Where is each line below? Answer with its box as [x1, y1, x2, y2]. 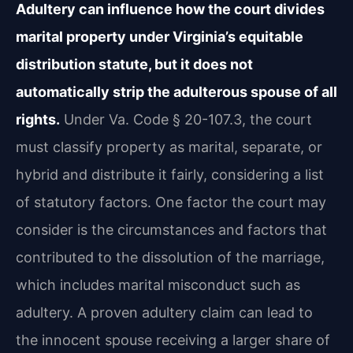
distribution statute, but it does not [16, 56, 253, 73]
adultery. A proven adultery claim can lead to [16, 304, 313, 321]
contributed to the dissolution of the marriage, [16, 249, 325, 266]
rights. [16, 111, 60, 128]
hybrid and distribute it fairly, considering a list [16, 166, 324, 184]
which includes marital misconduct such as [16, 277, 300, 294]
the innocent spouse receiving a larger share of [16, 332, 330, 349]
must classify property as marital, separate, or [16, 139, 322, 156]
